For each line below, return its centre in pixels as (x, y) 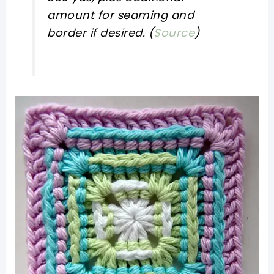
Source (174, 33)
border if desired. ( (101, 33)
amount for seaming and (121, 15)
